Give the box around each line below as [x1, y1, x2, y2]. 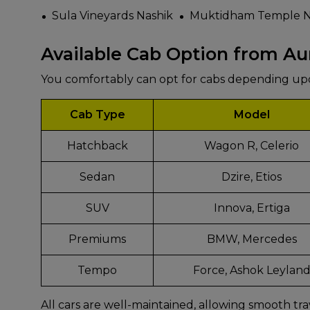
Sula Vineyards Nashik [52, 9, 173, 23]
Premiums [69, 232, 126, 246]
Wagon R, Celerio [204, 139, 299, 153]
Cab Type [69, 108, 125, 122]
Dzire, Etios [221, 170, 282, 184]
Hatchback [66, 139, 128, 153]
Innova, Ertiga [213, 201, 290, 215]
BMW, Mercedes [206, 232, 297, 246]
